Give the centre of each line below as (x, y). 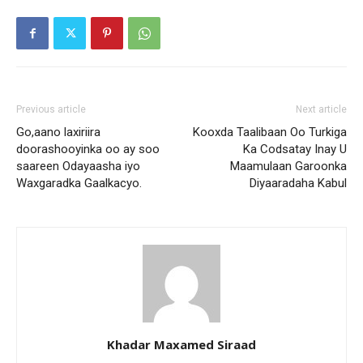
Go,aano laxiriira (58, 132)
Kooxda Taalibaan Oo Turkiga (270, 132)
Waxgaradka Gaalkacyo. (79, 184)
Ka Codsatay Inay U (295, 149)
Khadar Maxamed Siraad (181, 345)
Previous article (51, 110)
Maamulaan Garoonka (288, 167)
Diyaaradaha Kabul (298, 184)
